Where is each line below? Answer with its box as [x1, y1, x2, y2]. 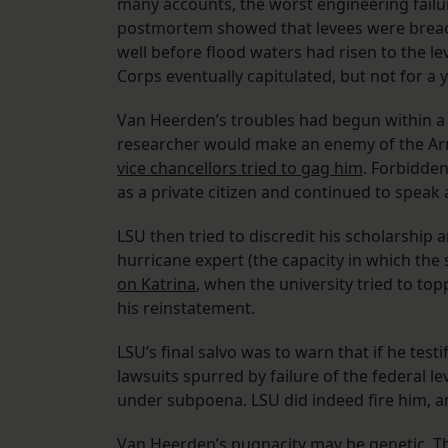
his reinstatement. [117, 297, 255, 320]
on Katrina [117, 273, 196, 296]
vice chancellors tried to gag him [117, 157, 363, 180]
